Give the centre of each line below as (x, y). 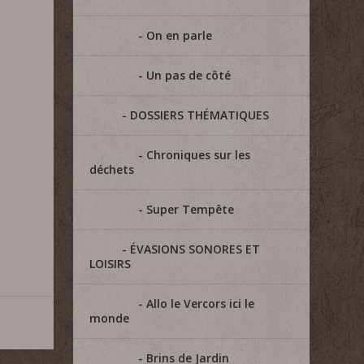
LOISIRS (110, 264)
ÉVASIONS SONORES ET (195, 249)
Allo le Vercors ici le (201, 303)
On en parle (180, 35)
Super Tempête (191, 209)
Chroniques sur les (199, 155)
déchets (112, 169)
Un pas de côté (189, 75)
